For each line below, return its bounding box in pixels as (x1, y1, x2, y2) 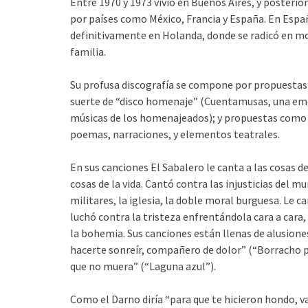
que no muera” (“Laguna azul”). (70, 259, 216, 273)
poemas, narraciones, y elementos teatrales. (70, 127, 280, 141)
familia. (70, 45, 106, 58)
